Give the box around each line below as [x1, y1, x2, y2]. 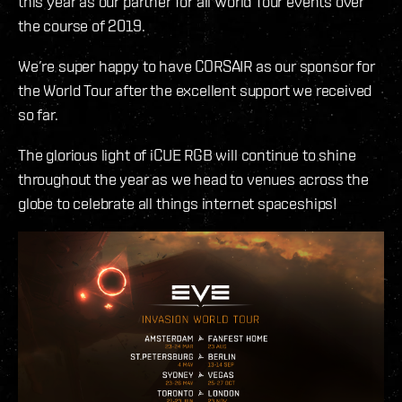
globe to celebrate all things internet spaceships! [18, 194, 338, 214]
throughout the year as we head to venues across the [18, 170, 369, 189]
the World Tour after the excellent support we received [18, 81, 372, 100]
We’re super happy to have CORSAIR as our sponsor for [18, 57, 375, 76]
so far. [18, 105, 58, 125]
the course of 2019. [18, 16, 145, 36]
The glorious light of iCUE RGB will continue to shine [18, 145, 356, 165]
